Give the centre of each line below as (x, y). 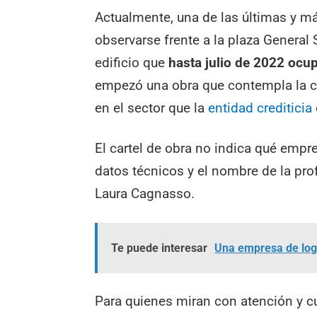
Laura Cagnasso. (145, 193)
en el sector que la (150, 108)
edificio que (132, 63)
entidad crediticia (259, 108)
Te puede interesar (160, 248)
